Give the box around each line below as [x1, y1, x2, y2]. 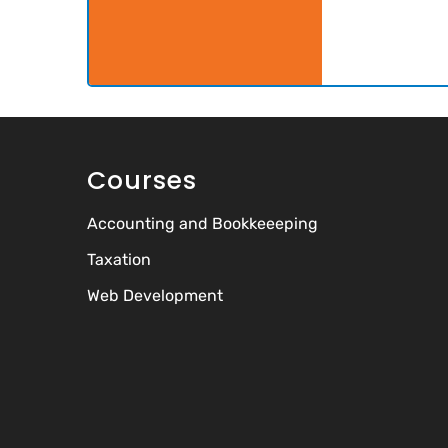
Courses [87, 163, 197, 199]
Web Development [87, 286, 223, 306]
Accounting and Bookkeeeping [87, 214, 318, 234]
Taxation [87, 250, 151, 270]
